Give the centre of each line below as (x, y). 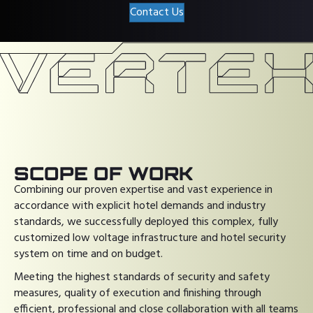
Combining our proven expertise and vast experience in (143, 190)
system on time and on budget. (88, 255)
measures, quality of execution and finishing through (138, 294)
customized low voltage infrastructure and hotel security (150, 239)
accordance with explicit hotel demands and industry (140, 206)
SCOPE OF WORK (104, 174)
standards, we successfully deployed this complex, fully (146, 223)
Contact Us (156, 13)
